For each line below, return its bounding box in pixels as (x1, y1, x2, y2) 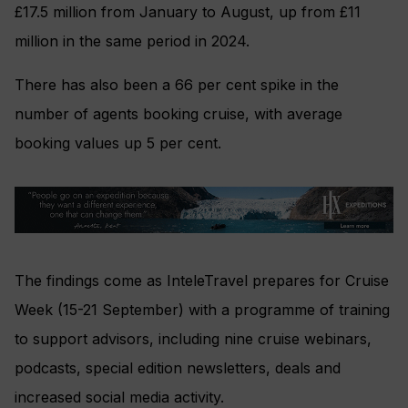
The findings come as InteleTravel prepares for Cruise (15, 271, 389, 291)
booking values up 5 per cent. (15, 133, 221, 152)
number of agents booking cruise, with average (15, 104, 342, 123)
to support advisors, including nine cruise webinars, (15, 330, 372, 349)
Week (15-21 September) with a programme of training (15, 301, 390, 320)
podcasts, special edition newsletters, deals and (15, 359, 341, 378)
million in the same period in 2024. (15, 31, 250, 50)
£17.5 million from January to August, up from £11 (15, 2, 361, 21)
